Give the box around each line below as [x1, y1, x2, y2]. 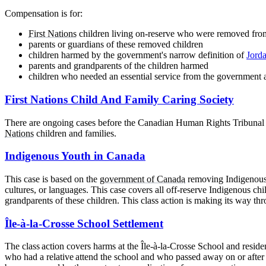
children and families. [34, 128, 116, 138]
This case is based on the [5, 173, 100, 184]
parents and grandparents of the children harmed [28, 61, 208, 71]
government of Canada [100, 173, 185, 184]
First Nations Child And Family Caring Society [5, 93, 234, 106]
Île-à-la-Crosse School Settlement [5, 217, 163, 230]
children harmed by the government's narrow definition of [28, 50, 244, 61]
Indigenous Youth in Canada [5, 150, 145, 163]
